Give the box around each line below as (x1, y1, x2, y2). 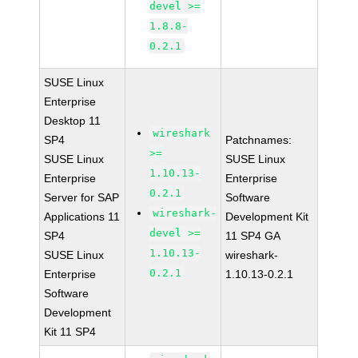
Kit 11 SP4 (44, 325, 97, 338)
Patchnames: (225, 133, 292, 146)
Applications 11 (44, 210, 121, 223)
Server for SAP (44, 191, 120, 204)
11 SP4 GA (225, 229, 281, 242)
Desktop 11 (44, 114, 101, 127)
